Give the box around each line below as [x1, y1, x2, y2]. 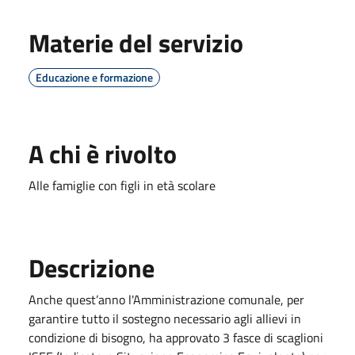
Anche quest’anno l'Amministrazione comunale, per [29, 289, 304, 309]
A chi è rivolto [29, 134, 177, 173]
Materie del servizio [29, 23, 243, 62]
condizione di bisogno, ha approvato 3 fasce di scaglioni [29, 327, 323, 347]
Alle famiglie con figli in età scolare [29, 175, 216, 195]
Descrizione [29, 248, 155, 287]
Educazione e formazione [36, 68, 153, 86]
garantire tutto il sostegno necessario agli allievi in [29, 308, 301, 328]
